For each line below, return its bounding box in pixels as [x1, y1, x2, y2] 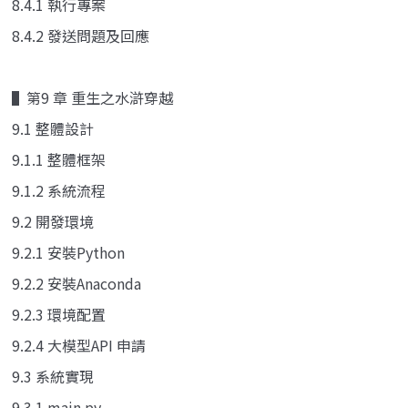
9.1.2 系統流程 [12, 178, 106, 201]
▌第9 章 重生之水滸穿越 [12, 86, 173, 108]
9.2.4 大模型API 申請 [12, 333, 146, 356]
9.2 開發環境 [12, 209, 94, 232]
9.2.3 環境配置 [12, 302, 106, 325]
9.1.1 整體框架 [12, 148, 106, 170]
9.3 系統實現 [12, 364, 94, 387]
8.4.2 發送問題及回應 [12, 24, 149, 46]
